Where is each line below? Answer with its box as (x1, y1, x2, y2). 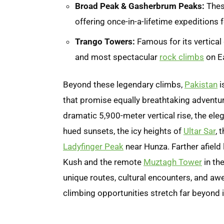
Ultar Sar (183, 125, 215, 136)
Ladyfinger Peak (63, 141, 123, 151)
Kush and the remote (63, 156, 143, 167)
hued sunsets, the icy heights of (63, 125, 183, 136)
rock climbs (159, 51, 204, 62)
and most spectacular (75, 51, 159, 62)
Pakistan (184, 79, 217, 89)
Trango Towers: (75, 36, 135, 46)
